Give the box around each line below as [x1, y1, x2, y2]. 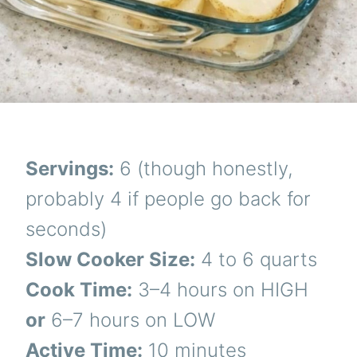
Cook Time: [25, 277, 132, 301]
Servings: [25, 156, 114, 180]
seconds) [25, 217, 107, 241]
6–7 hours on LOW [45, 308, 215, 331]
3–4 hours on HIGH [132, 277, 308, 301]
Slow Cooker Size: [25, 247, 195, 271]
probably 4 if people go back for [25, 186, 311, 210]
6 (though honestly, [114, 156, 293, 180]
